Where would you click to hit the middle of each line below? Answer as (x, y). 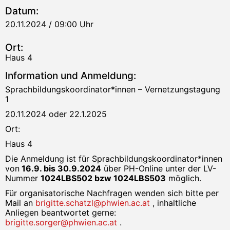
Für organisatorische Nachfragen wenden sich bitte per (112, 193)
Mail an (20, 203)
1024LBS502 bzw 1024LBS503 (103, 178)
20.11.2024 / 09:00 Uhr (49, 24)
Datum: (22, 11)
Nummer (23, 178)
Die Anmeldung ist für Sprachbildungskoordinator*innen (114, 158)
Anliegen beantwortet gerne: (61, 212)
